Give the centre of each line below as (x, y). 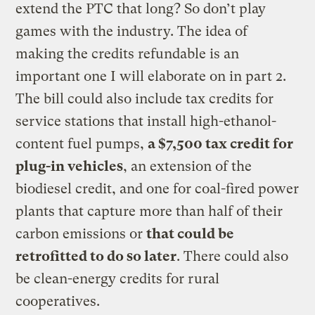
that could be (191, 233)
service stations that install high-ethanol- (146, 121)
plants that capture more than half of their (149, 211)
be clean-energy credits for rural (118, 278)
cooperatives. (58, 301)
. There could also (233, 256)
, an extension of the (188, 166)
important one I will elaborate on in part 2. (151, 76)
